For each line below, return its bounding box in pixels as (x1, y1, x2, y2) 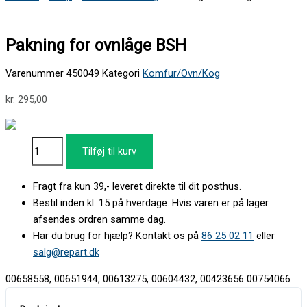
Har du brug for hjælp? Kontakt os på (33, 230, 201, 243)
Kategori (102, 66, 140, 79)
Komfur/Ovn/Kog (143, 66, 220, 79)
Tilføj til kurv (82, 145, 137, 158)
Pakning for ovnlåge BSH (5, 35, 186, 55)
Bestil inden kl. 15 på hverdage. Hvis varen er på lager (33, 197, 269, 210)
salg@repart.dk (33, 246, 99, 259)
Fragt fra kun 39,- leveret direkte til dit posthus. (33, 180, 241, 193)
